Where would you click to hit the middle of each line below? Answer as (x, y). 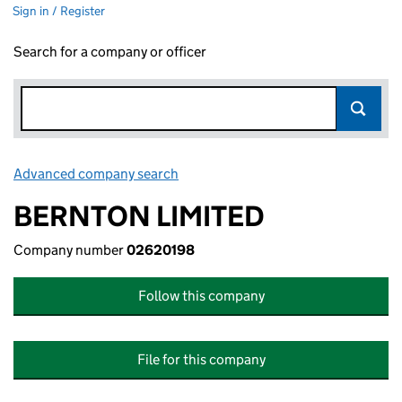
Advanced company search (96, 174)
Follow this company (201, 296)
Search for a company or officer (110, 52)
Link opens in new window (261, 174)
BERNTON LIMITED (139, 216)
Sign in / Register (59, 11)
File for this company (201, 359)
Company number (70, 250)
